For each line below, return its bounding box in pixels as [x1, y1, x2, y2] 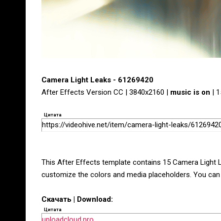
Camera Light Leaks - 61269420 [41, 75, 153, 84]
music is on [170, 88, 210, 97]
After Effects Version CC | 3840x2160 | [41, 88, 170, 97]
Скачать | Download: [41, 195, 113, 204]
